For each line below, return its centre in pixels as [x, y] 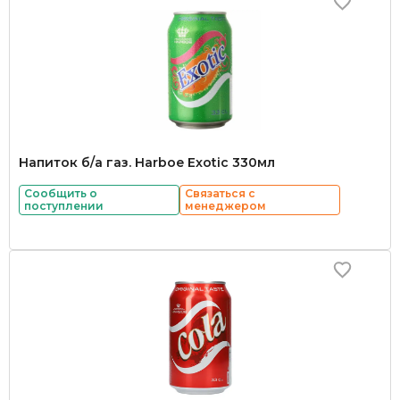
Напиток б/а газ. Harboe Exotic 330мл [147, 162]
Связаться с [220, 193]
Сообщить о [61, 193]
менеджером [225, 206]
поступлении [64, 206]
